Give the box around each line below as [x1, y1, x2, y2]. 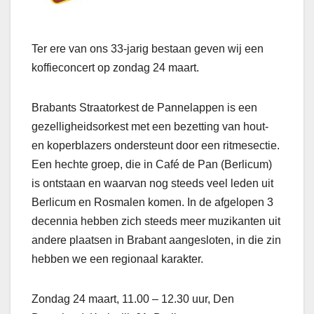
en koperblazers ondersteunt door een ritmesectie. [32, 139, 280, 152]
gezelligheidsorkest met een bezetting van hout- [32, 121, 268, 133]
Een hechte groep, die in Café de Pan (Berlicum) [32, 158, 272, 171]
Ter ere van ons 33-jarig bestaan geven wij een [32, 43, 264, 55]
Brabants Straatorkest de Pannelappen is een [32, 102, 257, 114]
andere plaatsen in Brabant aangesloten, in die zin [32, 234, 281, 247]
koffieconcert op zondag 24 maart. [32, 62, 199, 74]
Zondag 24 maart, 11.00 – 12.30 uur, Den [32, 293, 234, 306]
